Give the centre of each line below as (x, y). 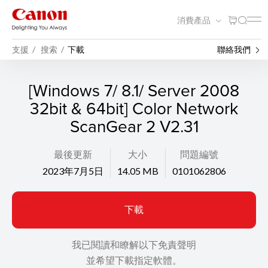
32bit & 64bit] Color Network (134, 108)
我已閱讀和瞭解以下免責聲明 (134, 244)
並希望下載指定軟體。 (134, 260)
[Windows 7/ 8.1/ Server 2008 (134, 90)
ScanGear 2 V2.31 (134, 126)
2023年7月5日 (73, 171)
